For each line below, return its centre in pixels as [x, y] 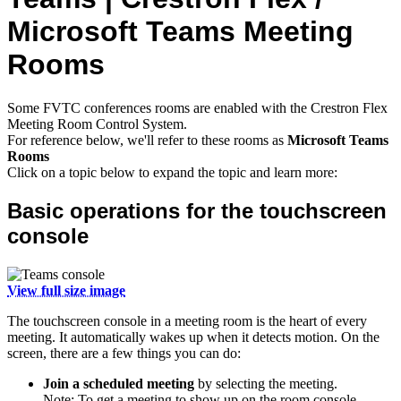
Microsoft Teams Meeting [180, 31]
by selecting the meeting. [266, 383]
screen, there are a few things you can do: [124, 353]
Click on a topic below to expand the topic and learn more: [172, 173]
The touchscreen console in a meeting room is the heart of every [187, 320]
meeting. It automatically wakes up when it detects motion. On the [193, 337]
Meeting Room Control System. [97, 124]
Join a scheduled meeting [119, 383]
